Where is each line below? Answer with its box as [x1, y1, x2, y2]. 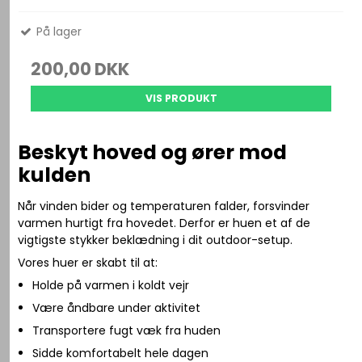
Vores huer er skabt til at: [18, 255, 158, 271]
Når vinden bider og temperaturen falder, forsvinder [18, 198, 310, 215]
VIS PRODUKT [145, 91, 217, 106]
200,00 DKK [31, 57, 130, 82]
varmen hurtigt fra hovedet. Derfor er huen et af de [18, 215, 311, 232]
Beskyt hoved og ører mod [18, 138, 288, 167]
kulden [18, 161, 91, 190]
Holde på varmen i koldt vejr [32, 277, 189, 294]
